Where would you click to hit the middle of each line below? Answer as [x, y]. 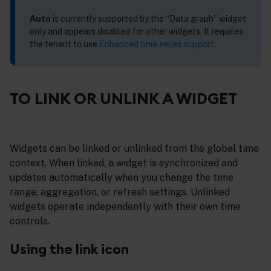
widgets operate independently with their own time [125, 206]
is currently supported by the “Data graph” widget [149, 18]
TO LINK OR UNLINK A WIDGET [123, 98]
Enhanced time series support [157, 44]
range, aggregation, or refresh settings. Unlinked [120, 192]
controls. [30, 221]
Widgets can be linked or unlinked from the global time [134, 148]
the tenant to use [64, 44]
